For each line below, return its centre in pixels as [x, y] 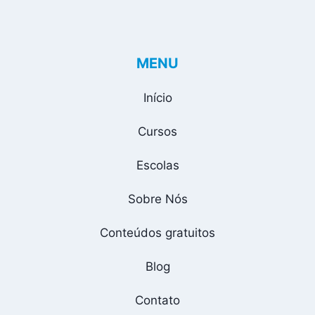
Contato [157, 300]
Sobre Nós [157, 199]
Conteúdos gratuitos [157, 232]
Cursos [157, 131]
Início [157, 97]
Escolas [157, 165]
